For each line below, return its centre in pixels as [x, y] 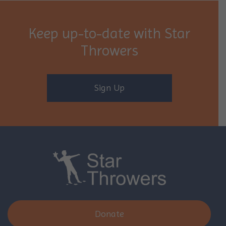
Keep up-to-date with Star [109, 33]
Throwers [109, 50]
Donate [109, 214]
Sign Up [109, 88]
